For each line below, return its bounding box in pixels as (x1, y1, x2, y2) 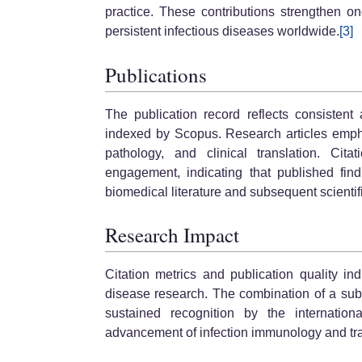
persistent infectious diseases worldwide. (105, 24, 339, 39)
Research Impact (105, 221, 239, 249)
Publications (105, 61, 207, 89)
